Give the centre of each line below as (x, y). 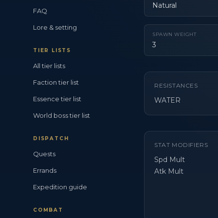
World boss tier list (62, 115)
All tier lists (49, 66)
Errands (45, 170)
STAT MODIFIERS (181, 145)
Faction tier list (56, 82)
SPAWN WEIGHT (174, 34)
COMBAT (48, 210)
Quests (44, 154)
